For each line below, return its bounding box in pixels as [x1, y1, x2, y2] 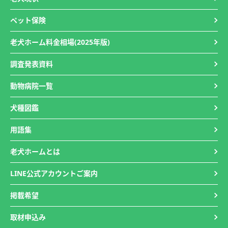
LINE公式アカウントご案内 [10, 168, 98, 178]
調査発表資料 [10, 59, 53, 69]
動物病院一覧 [10, 81, 53, 91]
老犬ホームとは [10, 147, 60, 156]
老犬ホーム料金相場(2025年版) [10, 37, 110, 47]
